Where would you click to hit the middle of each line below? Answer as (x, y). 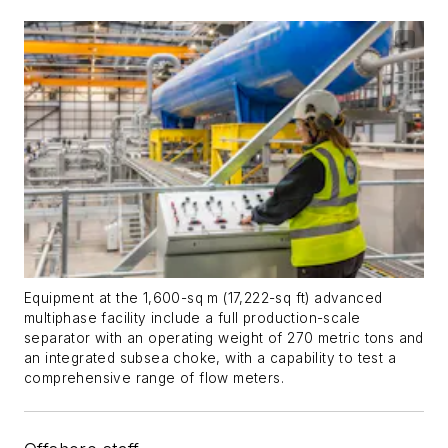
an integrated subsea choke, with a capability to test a (210, 358)
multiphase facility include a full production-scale (192, 318)
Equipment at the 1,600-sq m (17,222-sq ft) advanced (203, 298)
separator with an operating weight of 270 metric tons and (224, 338)
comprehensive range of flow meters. (154, 378)
